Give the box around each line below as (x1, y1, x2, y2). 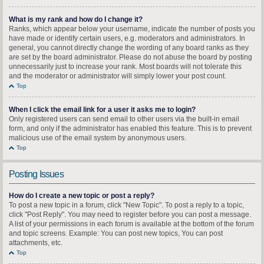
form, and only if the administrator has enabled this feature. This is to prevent (9, 124, 252, 133)
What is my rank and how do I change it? (9, 15, 143, 24)
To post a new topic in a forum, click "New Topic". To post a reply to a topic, (9, 201, 244, 209)
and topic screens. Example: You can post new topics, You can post (9, 229, 223, 237)
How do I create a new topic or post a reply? (9, 192, 154, 200)
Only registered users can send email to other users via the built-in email (9, 115, 239, 123)
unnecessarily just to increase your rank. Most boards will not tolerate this (9, 62, 242, 71)
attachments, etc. (9, 239, 62, 247)
